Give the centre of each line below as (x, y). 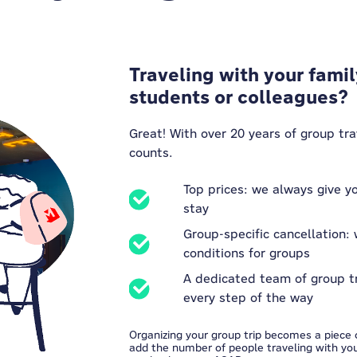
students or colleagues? (241, 97)
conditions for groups (246, 253)
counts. (151, 153)
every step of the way (248, 298)
